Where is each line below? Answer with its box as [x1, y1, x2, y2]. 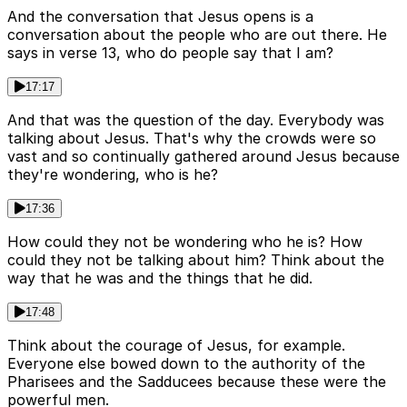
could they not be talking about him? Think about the [7, 251, 384, 270]
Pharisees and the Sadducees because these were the [7, 372, 386, 392]
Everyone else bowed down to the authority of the [7, 354, 365, 373]
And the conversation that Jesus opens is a [7, 7, 313, 26]
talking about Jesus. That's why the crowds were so [7, 129, 376, 148]
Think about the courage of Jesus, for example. [7, 336, 345, 355]
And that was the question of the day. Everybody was [7, 111, 384, 130]
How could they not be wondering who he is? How [7, 233, 362, 252]
